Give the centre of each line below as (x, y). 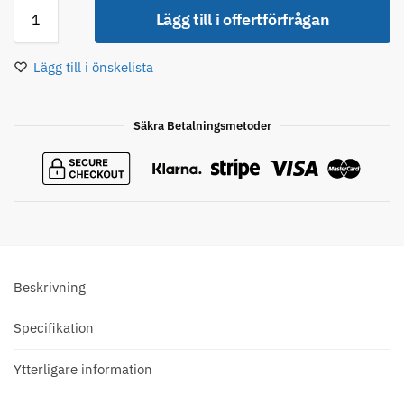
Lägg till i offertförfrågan (243, 19)
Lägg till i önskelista (93, 67)
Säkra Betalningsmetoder (202, 125)
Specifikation (54, 328)
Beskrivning (50, 287)
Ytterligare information (83, 369)
